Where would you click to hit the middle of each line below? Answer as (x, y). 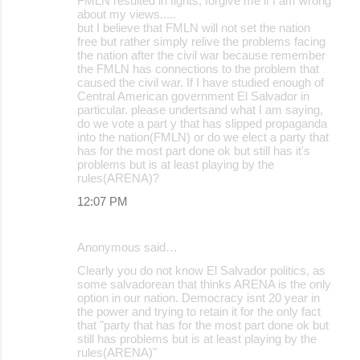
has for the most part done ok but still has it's (194, 150)
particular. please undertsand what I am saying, (200, 109)
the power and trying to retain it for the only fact (199, 311)
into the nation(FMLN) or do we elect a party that (203, 137)
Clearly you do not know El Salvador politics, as (201, 270)
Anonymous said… (127, 247)
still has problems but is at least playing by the (197, 338)
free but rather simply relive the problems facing (201, 41)
